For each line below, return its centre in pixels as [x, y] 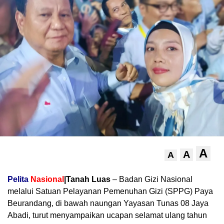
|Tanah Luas [87, 179]
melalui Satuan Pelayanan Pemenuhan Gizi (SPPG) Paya [110, 191]
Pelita [18, 179]
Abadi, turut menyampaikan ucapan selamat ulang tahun [107, 215]
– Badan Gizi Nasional [151, 179]
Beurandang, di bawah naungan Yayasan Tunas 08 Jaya [108, 203]
